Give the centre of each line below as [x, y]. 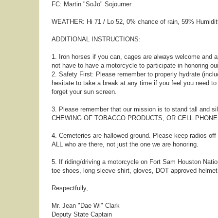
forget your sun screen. [84, 92]
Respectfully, [70, 188]
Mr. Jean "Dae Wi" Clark [86, 206]
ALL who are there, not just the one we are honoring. [125, 144]
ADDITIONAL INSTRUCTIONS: [96, 39]
